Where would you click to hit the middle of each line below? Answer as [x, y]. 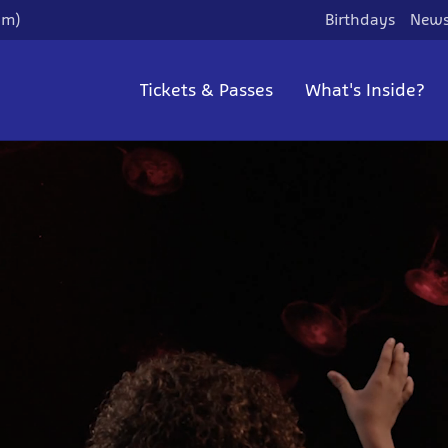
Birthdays [360, 19]
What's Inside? [365, 90]
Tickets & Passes [206, 90]
